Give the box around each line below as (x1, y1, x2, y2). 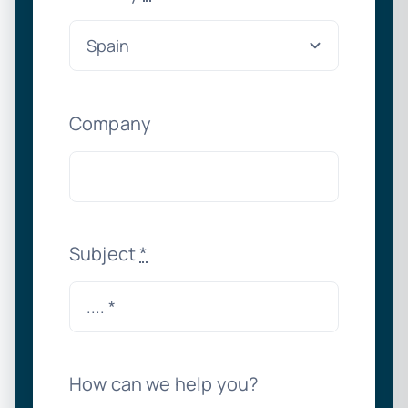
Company (68, 111, 152, 137)
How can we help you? (68, 372, 259, 397)
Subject (68, 241, 140, 267)
